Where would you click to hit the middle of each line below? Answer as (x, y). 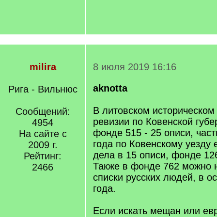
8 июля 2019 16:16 (135, 67)
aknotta (110, 88)
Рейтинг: (43, 156)
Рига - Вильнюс (43, 89)
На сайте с (43, 134)
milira (43, 67)
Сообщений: (43, 111)
